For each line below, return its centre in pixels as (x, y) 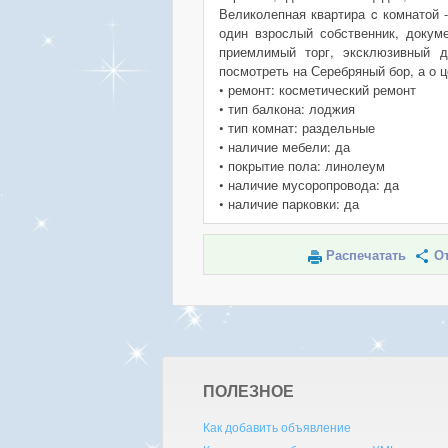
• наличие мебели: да (284, 146)
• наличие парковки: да (289, 203)
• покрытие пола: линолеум (302, 165)
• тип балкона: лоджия (287, 108)
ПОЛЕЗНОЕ (248, 390)
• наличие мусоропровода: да (309, 184)
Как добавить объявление (276, 428)
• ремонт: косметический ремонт (317, 89)
